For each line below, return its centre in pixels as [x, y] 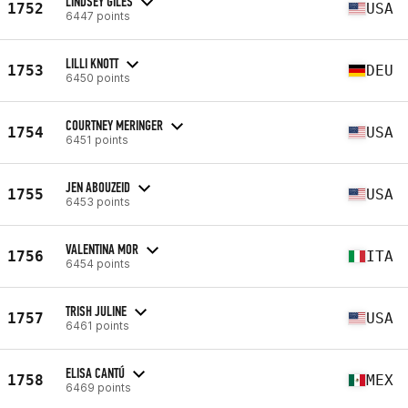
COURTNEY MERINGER [114, 125]
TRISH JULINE [96, 311]
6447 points [98, 15]
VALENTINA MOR [102, 249]
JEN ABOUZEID [98, 187]
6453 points [98, 201]
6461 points [97, 325]
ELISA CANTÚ [95, 372]
